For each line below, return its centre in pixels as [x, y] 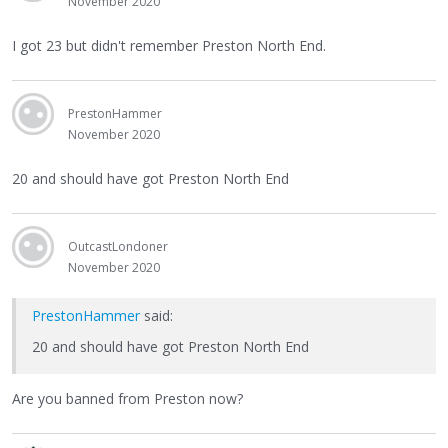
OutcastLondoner [118, 246]
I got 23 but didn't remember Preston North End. [169, 45]
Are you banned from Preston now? [127, 399]
